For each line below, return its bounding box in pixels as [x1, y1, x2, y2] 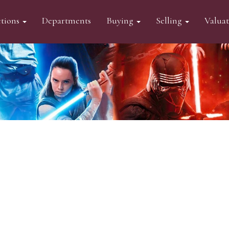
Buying [106, 15, 135, 26]
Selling [155, 15, 184, 26]
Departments [41, 15, 91, 26]
